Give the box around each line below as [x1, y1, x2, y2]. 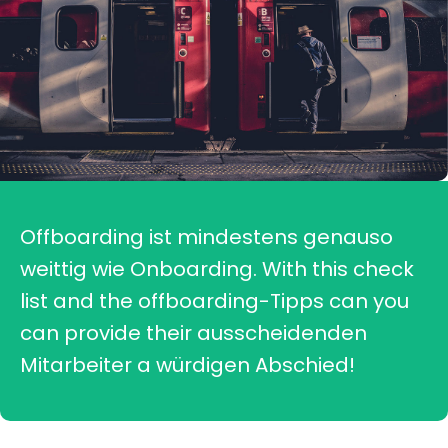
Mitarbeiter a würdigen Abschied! [20, 351, 355, 380]
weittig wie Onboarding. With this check [20, 255, 414, 284]
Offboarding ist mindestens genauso [20, 223, 393, 252]
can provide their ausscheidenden [20, 319, 367, 348]
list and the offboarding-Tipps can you [20, 287, 409, 316]
